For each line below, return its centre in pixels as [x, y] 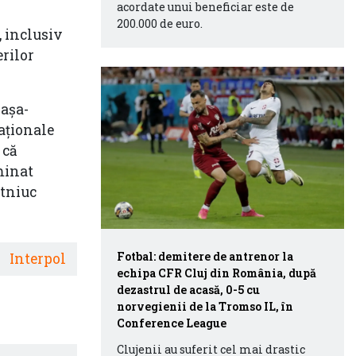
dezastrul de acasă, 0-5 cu [188, 289]
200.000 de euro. [160, 23]
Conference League [172, 323]
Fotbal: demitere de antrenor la [205, 256]
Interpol [38, 258]
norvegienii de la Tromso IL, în [205, 306]
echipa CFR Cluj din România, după [217, 273]
